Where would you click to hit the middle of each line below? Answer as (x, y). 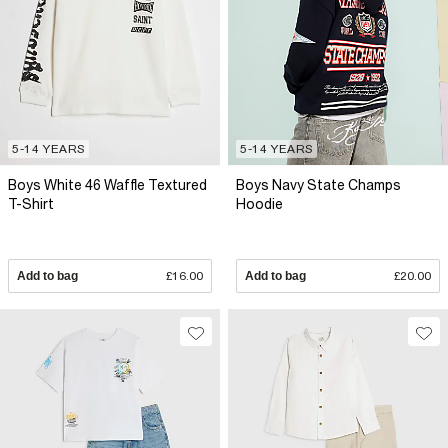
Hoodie (259, 203)
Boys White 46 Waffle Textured (107, 184)
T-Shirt (31, 203)
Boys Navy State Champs (318, 184)
